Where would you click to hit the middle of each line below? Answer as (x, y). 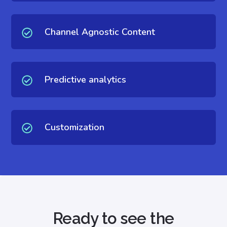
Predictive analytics (85, 79)
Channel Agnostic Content (100, 32)
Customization (74, 127)
